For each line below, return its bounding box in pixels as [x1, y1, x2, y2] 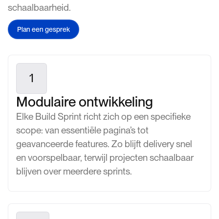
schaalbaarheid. [8, 2, 71, 13]
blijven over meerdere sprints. [16, 165, 132, 177]
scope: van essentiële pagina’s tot [16, 124, 149, 136]
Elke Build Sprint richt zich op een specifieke [16, 110, 191, 122]
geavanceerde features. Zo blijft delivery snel [16, 138, 192, 150]
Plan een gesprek [17, 25, 70, 33]
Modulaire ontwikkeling [16, 93, 153, 110]
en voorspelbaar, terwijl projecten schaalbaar [16, 152, 194, 163]
